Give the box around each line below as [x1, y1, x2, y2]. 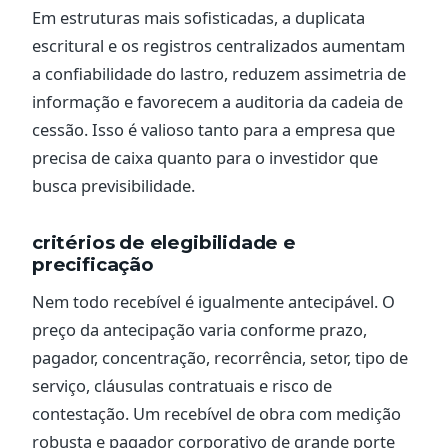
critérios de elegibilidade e [32, 231, 296, 255]
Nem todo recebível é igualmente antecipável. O [32, 290, 395, 314]
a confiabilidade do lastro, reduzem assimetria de [32, 62, 406, 86]
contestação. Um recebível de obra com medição [32, 402, 401, 426]
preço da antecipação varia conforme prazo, [32, 318, 367, 342]
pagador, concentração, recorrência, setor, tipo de [32, 346, 408, 370]
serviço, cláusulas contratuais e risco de [32, 374, 332, 398]
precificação [32, 253, 154, 277]
